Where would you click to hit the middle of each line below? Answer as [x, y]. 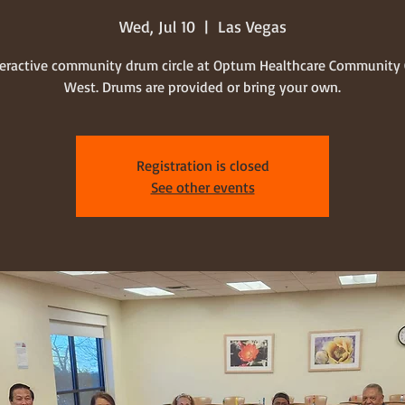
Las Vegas [252, 26]
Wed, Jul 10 [157, 26]
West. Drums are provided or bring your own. [202, 86]
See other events [202, 187]
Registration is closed [202, 165]
